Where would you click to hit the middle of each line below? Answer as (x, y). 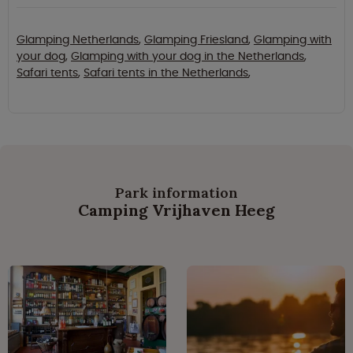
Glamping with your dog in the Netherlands (188, 56)
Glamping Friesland (196, 40)
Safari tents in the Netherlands (166, 73)
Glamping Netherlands (78, 40)
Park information (176, 193)
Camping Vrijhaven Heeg (176, 210)
